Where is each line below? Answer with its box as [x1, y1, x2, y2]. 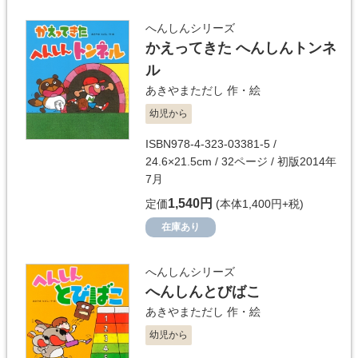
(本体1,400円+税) [213, 197, 304, 210]
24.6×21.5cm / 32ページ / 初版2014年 [145, 154, 336, 168]
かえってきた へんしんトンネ [145, 39, 336, 56]
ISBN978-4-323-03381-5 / [145, 137, 276, 150]
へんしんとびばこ [145, 283, 261, 300]
